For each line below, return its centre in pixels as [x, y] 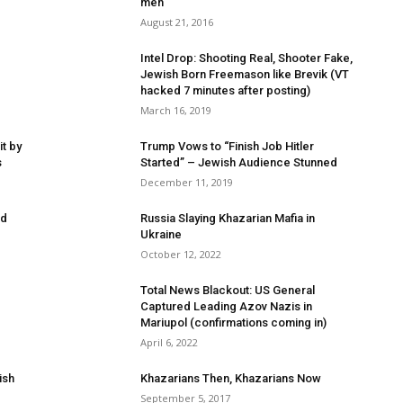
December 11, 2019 [187, 182]
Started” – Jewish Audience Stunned [239, 162]
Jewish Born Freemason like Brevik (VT [245, 74]
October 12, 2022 [181, 254]
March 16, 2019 [176, 110]
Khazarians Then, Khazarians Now [231, 378]
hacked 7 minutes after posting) [225, 90]
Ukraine [161, 234]
